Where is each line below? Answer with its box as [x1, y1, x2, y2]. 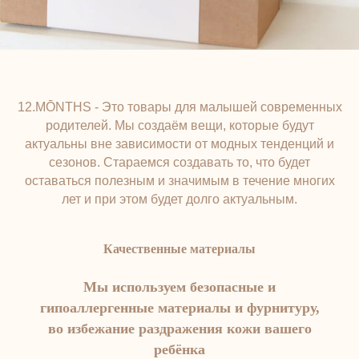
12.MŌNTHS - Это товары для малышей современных [17, 100, 342, 114]
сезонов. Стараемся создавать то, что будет [49, 155, 310, 169]
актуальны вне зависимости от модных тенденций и [25, 137, 334, 151]
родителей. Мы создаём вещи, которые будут [45, 119, 314, 132]
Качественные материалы [103, 242, 256, 256]
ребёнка [154, 341, 205, 357]
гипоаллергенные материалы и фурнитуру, [39, 300, 320, 316]
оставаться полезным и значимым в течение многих [24, 174, 335, 188]
